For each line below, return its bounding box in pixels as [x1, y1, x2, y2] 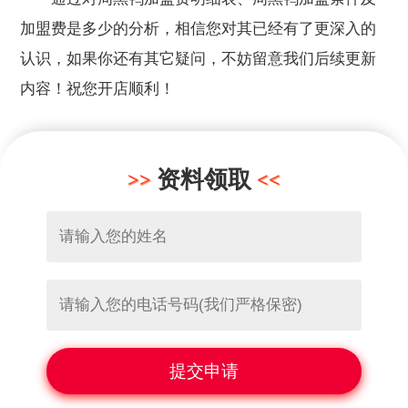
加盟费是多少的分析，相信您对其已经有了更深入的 [20, 20, 377, 38]
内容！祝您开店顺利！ [20, 80, 176, 98]
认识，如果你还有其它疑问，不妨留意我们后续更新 [20, 50, 377, 68]
